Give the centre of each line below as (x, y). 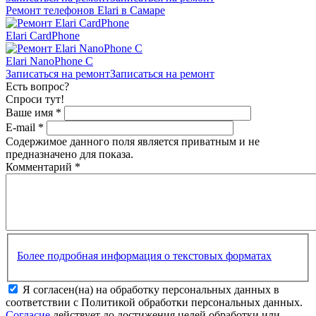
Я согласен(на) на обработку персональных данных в (151, 290)
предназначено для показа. (69, 154)
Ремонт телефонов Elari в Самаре (85, 10)
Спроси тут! (35, 99)
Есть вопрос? (37, 86)
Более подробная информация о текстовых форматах (144, 256)
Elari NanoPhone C (49, 61)
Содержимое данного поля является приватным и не (133, 141)
